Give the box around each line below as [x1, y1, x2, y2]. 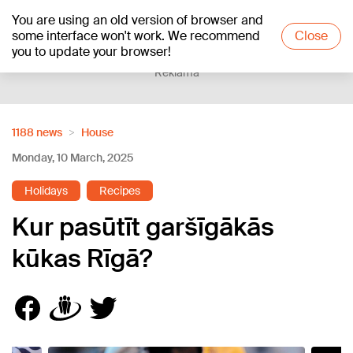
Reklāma [154, 65, 199, 80]
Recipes [99, 184, 140, 198]
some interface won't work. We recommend [12, 28, 260, 44]
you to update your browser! [12, 43, 171, 60]
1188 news [12, 125, 62, 139]
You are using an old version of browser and [12, 12, 263, 28]
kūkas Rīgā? [12, 242, 152, 275]
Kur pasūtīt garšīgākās [12, 210, 274, 243]
